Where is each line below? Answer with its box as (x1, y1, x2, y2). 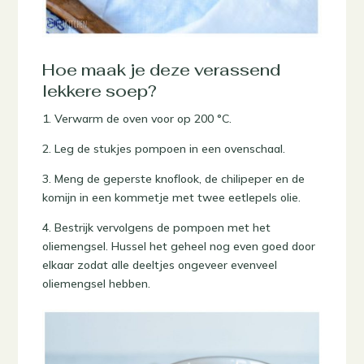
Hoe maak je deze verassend (42, 59, 281, 81)
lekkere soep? (42, 80, 158, 102)
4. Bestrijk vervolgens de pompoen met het (42, 220, 271, 236)
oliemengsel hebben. (42, 276, 151, 292)
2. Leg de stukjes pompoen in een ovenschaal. (42, 141, 286, 157)
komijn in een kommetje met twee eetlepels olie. (42, 190, 301, 206)
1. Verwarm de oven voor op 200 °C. (42, 111, 232, 127)
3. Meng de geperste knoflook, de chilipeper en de (42, 171, 305, 187)
